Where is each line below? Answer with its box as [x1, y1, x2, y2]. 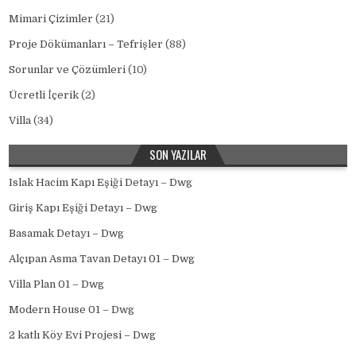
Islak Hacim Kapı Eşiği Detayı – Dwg [9, 176, 193, 188]
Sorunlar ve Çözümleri [9, 64, 126, 75]
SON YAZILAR [149, 145, 207, 163]
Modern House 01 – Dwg [9, 304, 135, 315]
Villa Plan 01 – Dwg [9, 278, 105, 290]
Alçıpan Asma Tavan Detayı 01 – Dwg [9, 253, 195, 265]
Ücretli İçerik [9, 89, 79, 101]
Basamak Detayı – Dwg [9, 227, 125, 239]
